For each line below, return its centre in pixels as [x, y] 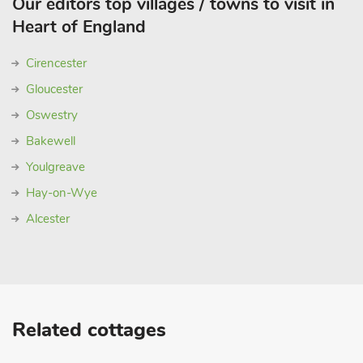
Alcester [48, 219]
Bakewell [51, 141]
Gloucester [54, 89]
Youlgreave [56, 167]
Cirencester [56, 63]
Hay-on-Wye [62, 193]
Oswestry [52, 115]
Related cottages [89, 330]
